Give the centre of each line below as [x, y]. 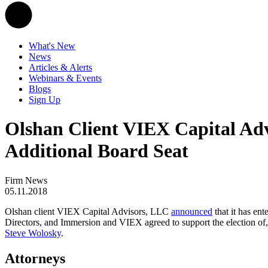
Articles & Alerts [60, 67]
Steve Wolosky [33, 233]
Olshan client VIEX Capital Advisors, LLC [88, 211]
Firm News [26, 180]
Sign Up [45, 100]
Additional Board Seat [97, 151]
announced [192, 211]
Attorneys [35, 258]
